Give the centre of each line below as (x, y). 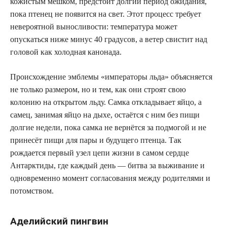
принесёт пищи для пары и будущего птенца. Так (96, 140)
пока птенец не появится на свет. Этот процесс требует (106, 14)
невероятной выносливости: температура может (94, 26)
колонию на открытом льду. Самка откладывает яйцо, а (106, 102)
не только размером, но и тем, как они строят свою (98, 89)
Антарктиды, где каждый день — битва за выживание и (107, 165)
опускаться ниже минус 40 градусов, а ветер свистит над (109, 39)
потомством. (32, 191)
